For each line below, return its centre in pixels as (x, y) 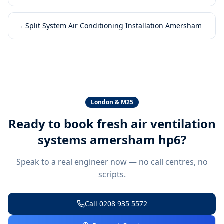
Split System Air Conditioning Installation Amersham (114, 25)
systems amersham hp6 (109, 139)
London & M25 (112, 102)
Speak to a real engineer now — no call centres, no (112, 162)
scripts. (112, 174)
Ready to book (52, 123)
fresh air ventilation (156, 123)
